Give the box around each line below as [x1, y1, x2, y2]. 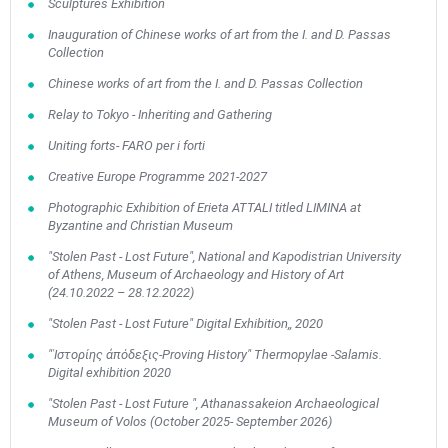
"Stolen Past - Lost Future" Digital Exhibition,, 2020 [47, 316, 323, 331]
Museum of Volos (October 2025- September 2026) [47, 414, 332, 429]
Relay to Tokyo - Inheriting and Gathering [47, 107, 272, 122]
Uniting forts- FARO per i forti [47, 138, 205, 153]
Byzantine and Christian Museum [47, 218, 233, 233]
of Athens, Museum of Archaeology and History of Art [47, 267, 344, 282]
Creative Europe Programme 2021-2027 [47, 169, 267, 184]
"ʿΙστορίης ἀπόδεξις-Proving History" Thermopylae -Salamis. [47, 347, 382, 362]
